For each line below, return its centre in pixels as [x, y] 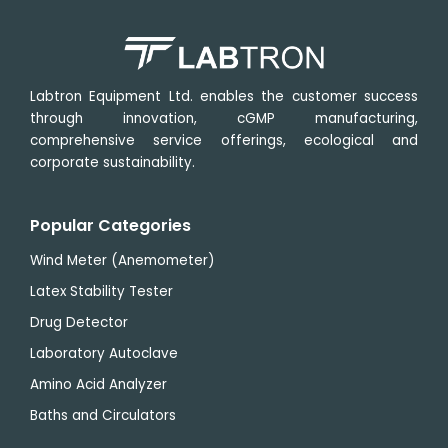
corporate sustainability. [112, 162]
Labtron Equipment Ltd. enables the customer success [224, 96]
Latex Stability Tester [101, 291]
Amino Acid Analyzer [98, 384]
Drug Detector [79, 322]
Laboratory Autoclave [104, 353]
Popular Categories [110, 225]
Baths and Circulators [103, 415]
